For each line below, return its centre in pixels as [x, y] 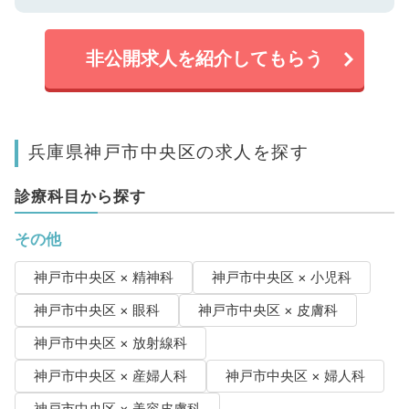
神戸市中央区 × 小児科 [281, 278]
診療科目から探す [80, 197]
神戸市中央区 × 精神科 [103, 278]
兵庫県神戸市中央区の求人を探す [168, 152]
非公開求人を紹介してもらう [204, 59]
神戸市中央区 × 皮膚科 [267, 311]
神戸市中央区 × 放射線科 [110, 344]
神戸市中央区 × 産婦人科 [110, 377]
